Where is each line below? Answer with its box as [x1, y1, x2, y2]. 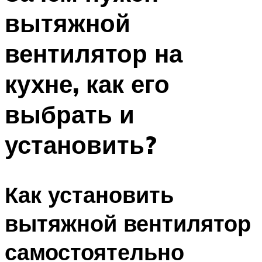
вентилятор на [5, 38, 182, 69]
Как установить [5, 180, 174, 209]
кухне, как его [5, 68, 170, 99]
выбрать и [5, 99, 135, 130]
